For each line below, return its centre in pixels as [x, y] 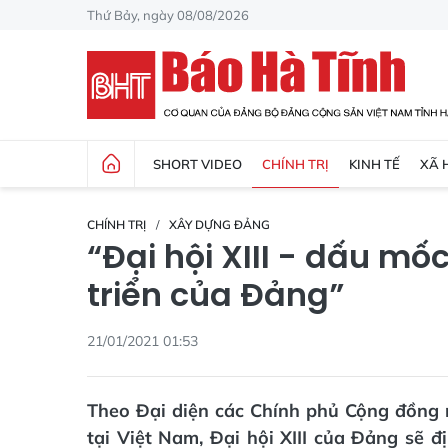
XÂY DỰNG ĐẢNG [219, 224]
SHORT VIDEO [197, 163]
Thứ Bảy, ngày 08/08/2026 [168, 14]
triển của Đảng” [216, 294]
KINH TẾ [374, 163]
